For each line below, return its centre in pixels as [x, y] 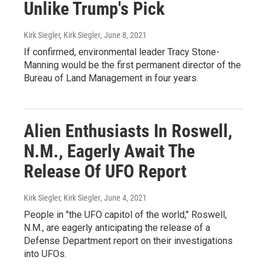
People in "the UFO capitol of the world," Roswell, [125, 215]
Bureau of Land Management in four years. [111, 78]
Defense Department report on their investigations [128, 241]
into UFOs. [45, 254]
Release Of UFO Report [105, 172]
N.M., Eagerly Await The [109, 151]
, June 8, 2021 [123, 35]
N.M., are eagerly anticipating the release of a [117, 228]
